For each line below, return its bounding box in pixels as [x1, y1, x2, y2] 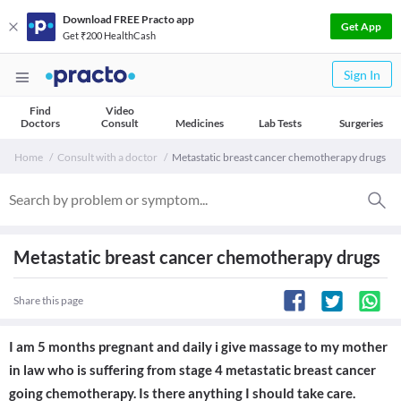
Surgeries [338, 116, 383, 130]
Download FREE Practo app [63, 12, 194, 26]
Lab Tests [259, 116, 302, 130]
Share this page [13, 294, 83, 307]
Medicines [175, 116, 224, 130]
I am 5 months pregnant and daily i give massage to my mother [9, 338, 388, 354]
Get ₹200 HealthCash [63, 29, 156, 41]
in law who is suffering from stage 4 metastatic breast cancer [9, 362, 376, 378]
